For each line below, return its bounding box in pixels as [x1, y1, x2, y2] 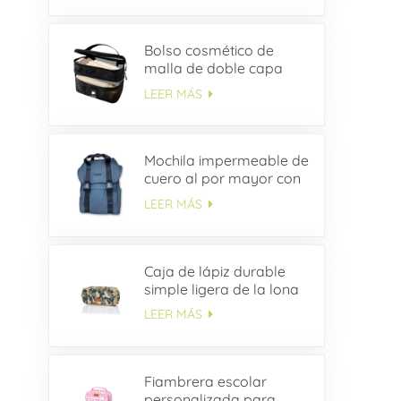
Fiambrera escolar [143, 371, 267, 390]
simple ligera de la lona [143, 279, 299, 298]
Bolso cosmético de [143, 41, 274, 60]
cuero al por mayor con [143, 169, 301, 188]
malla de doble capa [143, 59, 283, 78]
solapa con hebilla [143, 187, 266, 206]
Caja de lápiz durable [143, 261, 286, 280]
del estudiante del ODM [143, 297, 298, 316]
